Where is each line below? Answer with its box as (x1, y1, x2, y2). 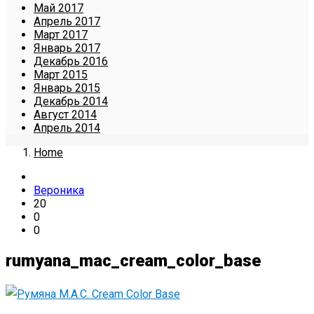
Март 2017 (34, 27, 88, 41)
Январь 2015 (34, 81, 100, 95)
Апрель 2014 (34, 121, 100, 135)
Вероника (34, 183, 84, 197)
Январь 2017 (34, 41, 100, 55)
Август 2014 (34, 107, 97, 121)
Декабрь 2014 (34, 94, 108, 108)
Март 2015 (34, 67, 88, 81)
